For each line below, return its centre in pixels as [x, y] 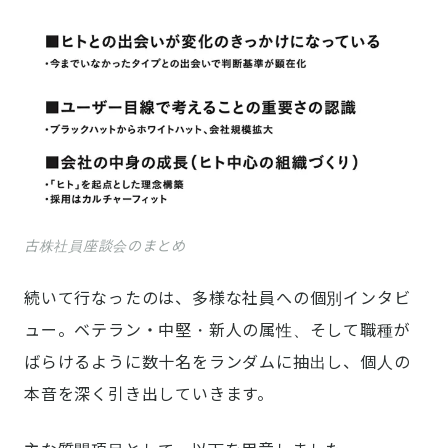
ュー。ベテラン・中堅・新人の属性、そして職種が [217, 329]
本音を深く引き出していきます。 [149, 393]
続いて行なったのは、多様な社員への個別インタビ [217, 297]
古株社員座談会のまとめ [105, 245]
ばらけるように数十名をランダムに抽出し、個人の [217, 361]
